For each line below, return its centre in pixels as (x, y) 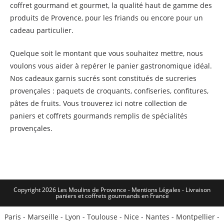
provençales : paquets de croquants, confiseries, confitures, (109, 91)
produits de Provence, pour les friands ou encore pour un (106, 18)
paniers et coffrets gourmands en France (112, 196)
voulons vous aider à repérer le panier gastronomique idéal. (111, 66)
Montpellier (195, 217)
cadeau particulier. (42, 30)
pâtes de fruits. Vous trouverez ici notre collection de (98, 103)
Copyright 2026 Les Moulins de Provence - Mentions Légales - (99, 190)
